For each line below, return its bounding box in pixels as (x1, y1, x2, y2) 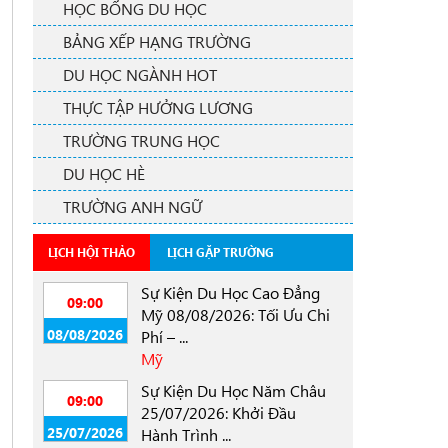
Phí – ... (140, 326, 188, 347)
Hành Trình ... (140, 424, 231, 445)
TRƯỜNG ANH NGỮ (62, 196, 202, 217)
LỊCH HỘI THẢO (47, 245, 135, 260)
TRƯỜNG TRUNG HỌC (62, 130, 220, 151)
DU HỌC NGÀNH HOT (62, 64, 217, 85)
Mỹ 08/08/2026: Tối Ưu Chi (140, 304, 330, 325)
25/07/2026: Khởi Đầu (140, 402, 296, 423)
